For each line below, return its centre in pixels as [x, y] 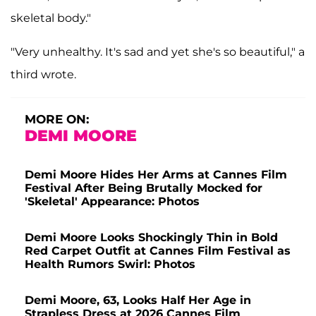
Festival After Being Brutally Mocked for [144, 188]
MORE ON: [57, 120]
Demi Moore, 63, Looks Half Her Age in [138, 300]
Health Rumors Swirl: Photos [110, 265]
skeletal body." [51, 18]
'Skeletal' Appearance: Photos [112, 202]
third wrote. [43, 75]
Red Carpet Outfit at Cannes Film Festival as [158, 251]
